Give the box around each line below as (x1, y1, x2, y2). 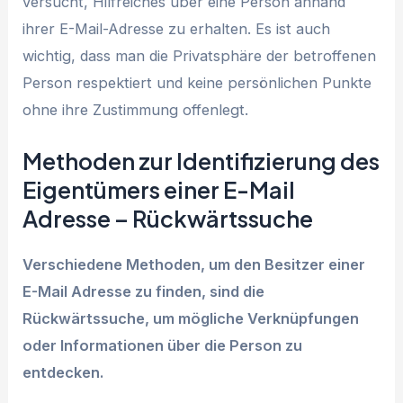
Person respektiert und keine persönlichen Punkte (22, 73, 372, 92)
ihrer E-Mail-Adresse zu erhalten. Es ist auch (22, 19, 331, 38)
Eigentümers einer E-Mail (22, 175, 296, 205)
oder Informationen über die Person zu (22, 336, 303, 355)
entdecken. (22, 363, 104, 382)
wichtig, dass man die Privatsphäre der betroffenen (22, 46, 377, 65)
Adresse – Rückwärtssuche (22, 204, 314, 234)
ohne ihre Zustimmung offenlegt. (22, 100, 249, 119)
